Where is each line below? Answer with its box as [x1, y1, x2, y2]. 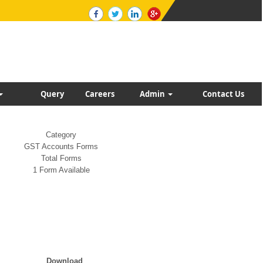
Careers [85, 89, 114, 99]
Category [46, 130, 76, 139]
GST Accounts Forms [24, 142, 98, 151]
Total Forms [41, 154, 82, 163]
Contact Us [202, 89, 244, 99]
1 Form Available [32, 166, 90, 174]
